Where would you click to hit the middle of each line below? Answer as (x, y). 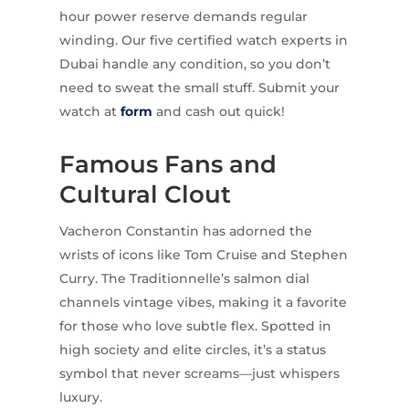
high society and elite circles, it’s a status (192, 350)
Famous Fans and (168, 165)
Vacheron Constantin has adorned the (185, 231)
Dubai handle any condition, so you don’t (194, 64)
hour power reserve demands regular (183, 17)
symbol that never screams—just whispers (199, 374)
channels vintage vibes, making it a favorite (203, 303)
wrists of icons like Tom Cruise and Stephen (203, 255)
